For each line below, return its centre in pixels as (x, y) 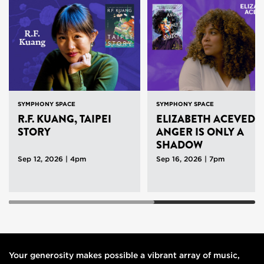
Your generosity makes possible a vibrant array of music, (124, 255)
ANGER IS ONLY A (200, 132)
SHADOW (179, 145)
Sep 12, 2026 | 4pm (52, 159)
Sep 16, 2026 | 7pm (190, 159)
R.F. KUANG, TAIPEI (65, 119)
